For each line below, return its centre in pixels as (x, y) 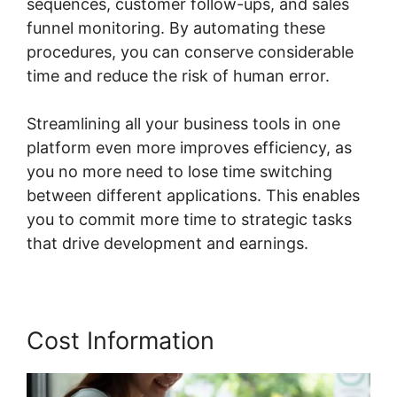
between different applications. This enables (193, 196)
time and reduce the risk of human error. (178, 76)
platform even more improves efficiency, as (189, 148)
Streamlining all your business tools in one (183, 124)
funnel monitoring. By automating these (176, 28)
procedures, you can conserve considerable (190, 52)
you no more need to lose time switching (179, 172)
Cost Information (121, 341)
